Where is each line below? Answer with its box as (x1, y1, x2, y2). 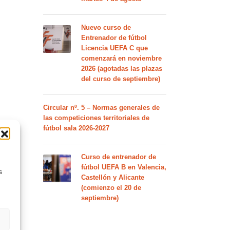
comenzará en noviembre (81, 54, 162, 62)
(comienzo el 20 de (81, 184, 141, 191)
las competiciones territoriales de (43, 114, 149, 122)
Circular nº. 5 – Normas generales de (43, 104, 160, 111)
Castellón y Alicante (81, 174, 144, 181)
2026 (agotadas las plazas (81, 65, 162, 72)
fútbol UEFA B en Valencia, (81, 163, 166, 171)
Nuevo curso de (81, 24, 131, 31)
